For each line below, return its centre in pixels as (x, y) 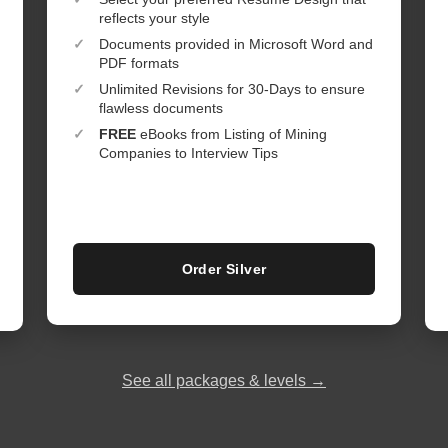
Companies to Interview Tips (188, 153)
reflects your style (154, 18)
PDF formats (139, 63)
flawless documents (161, 108)
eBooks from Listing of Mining (231, 134)
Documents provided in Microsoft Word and (236, 44)
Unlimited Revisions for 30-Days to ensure (232, 89)
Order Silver (224, 269)
